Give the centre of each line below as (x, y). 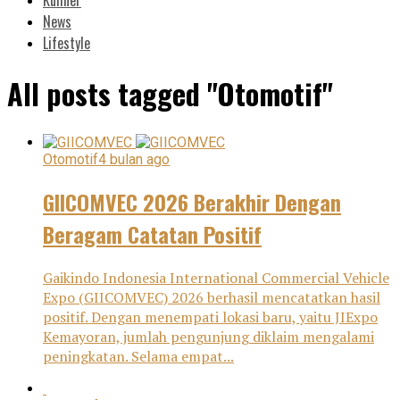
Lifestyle (67, 42)
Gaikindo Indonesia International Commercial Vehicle (216, 277)
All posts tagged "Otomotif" (170, 94)
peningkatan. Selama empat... (138, 356)
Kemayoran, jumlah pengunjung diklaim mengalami (208, 336)
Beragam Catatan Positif (152, 233)
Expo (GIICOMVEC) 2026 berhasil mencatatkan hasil (212, 297)
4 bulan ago (134, 159)
